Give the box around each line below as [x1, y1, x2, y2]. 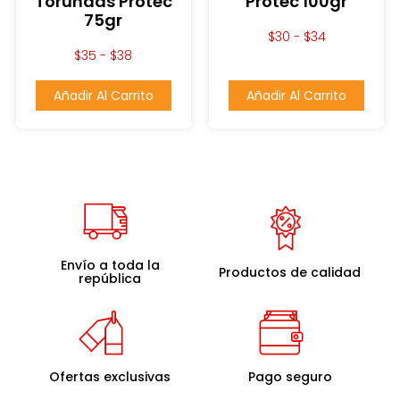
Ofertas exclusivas [49, 367, 171, 386]
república [79, 270, 142, 288]
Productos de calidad [219, 262, 362, 281]
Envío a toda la [60, 256, 160, 275]
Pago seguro [247, 367, 332, 386]
